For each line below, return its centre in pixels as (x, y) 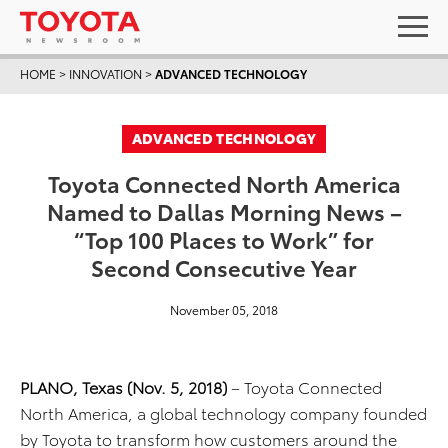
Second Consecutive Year (224, 266)
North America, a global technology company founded (223, 412)
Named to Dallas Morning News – (224, 210)
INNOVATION (105, 73)
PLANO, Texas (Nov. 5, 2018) (123, 386)
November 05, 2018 (224, 309)
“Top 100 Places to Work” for (224, 238)
